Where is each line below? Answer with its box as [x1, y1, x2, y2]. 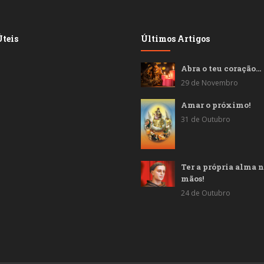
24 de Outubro [181, 187, 230, 198]
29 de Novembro [181, 78, 238, 88]
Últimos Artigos [141, 33, 210, 44]
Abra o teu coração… [181, 63, 261, 74]
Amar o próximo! [181, 99, 250, 110]
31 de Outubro [181, 114, 230, 124]
